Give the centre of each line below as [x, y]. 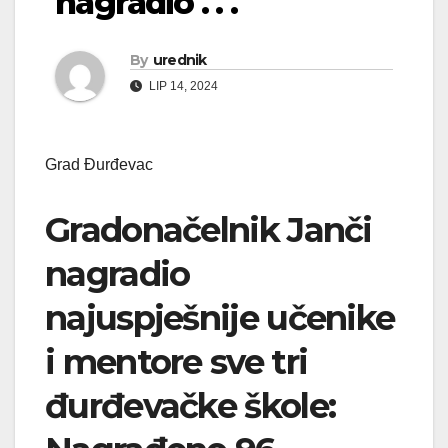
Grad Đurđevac [99, 165]
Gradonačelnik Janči [208, 230]
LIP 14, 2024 [182, 86]
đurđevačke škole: [190, 406]
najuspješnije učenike [220, 318]
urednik [179, 60]
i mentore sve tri [176, 362]
